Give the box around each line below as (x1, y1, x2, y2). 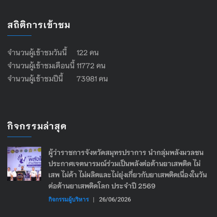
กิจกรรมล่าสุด (7, 119, 67, 131)
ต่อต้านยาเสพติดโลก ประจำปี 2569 (48, 181, 155, 190)
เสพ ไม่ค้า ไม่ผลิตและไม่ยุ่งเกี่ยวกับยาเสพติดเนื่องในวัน (48, 170, 207, 179)
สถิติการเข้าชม (7, 18, 70, 30)
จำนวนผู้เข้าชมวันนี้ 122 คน (7, 46, 99, 57)
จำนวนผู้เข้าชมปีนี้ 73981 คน (7, 73, 108, 83)
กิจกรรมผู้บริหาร (48, 195, 89, 203)
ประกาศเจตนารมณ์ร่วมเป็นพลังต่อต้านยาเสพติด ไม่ (48, 158, 201, 168)
